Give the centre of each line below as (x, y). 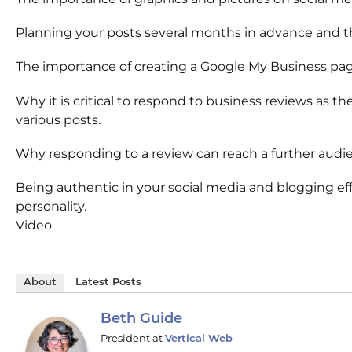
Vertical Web (199, 339)
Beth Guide (141, 320)
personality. (51, 206)
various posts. (58, 119)
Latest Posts (108, 283)
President (125, 338)
